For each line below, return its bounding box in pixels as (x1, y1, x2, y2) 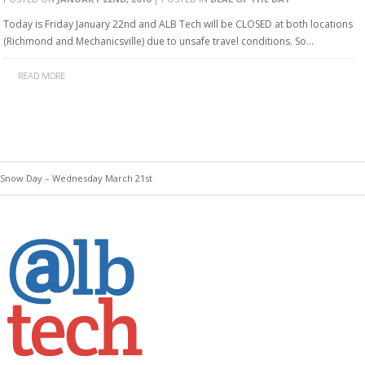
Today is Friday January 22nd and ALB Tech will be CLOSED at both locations (3, 17, 353, 31)
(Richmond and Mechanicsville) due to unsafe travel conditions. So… (3, 34, 314, 48)
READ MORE (18, 69, 65, 81)
